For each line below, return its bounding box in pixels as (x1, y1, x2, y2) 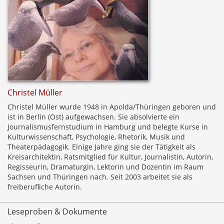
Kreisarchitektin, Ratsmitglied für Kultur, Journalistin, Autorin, (7, 152, 213, 161)
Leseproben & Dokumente (7, 206, 107, 217)
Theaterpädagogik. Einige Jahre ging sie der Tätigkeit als (7, 142, 195, 151)
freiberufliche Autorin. (7, 182, 82, 191)
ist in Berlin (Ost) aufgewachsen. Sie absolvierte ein (7, 112, 179, 121)
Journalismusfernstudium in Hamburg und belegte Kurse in (7, 122, 208, 131)
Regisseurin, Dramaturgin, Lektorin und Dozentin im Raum (7, 162, 203, 171)
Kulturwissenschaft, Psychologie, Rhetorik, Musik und (7, 132, 185, 141)
